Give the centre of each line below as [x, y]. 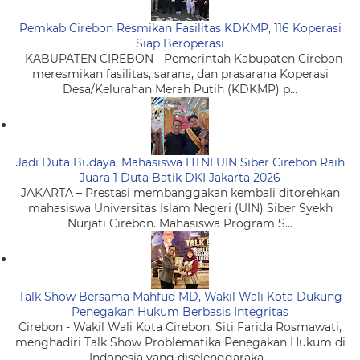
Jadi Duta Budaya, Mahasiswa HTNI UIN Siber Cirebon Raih [180, 162]
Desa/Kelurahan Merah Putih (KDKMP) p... [180, 89]
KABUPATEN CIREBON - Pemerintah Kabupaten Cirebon [180, 58]
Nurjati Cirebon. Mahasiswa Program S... [180, 223]
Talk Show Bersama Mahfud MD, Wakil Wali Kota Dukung [180, 296]
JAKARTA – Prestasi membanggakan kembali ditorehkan [180, 192]
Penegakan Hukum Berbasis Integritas [180, 311]
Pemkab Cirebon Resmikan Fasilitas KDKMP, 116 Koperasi [180, 28]
